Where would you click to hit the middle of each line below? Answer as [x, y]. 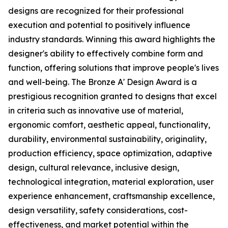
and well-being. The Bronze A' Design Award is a [103, 82]
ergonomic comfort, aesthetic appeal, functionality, [109, 125]
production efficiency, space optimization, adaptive [110, 153]
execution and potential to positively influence [99, 25]
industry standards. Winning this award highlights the [112, 39]
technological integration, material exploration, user [111, 182]
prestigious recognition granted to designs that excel [112, 96]
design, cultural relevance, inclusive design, [94, 168]
